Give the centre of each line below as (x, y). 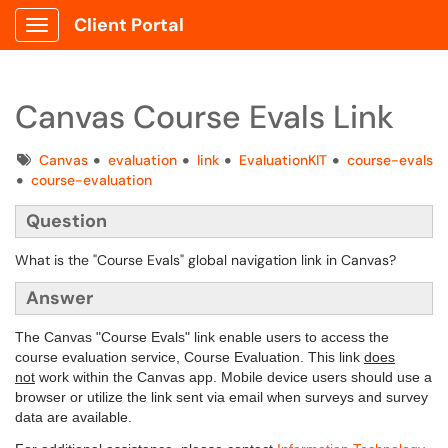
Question (66, 221)
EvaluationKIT (283, 160)
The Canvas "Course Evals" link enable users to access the (202, 337)
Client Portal (129, 25)
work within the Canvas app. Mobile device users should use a (233, 377)
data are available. (73, 417)
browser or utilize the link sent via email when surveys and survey (221, 397)
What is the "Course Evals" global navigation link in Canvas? (205, 260)
